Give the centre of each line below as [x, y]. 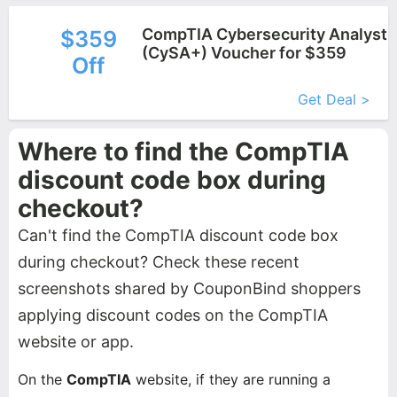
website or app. [76, 342]
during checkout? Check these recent [159, 262]
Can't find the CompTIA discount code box [178, 235]
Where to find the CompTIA [183, 152]
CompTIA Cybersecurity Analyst [264, 34]
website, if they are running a [231, 379]
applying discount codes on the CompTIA [173, 315]
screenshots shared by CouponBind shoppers [189, 288]
